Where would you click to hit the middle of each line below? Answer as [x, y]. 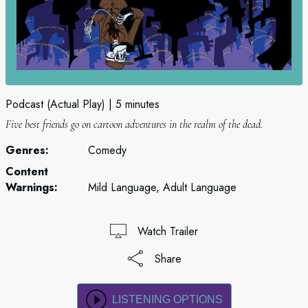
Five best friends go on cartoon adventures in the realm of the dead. [134, 124]
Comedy [107, 150]
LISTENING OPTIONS [167, 299]
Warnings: [32, 187]
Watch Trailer [168, 231]
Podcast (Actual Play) [55, 104]
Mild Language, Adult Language [162, 187]
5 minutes [137, 104]
